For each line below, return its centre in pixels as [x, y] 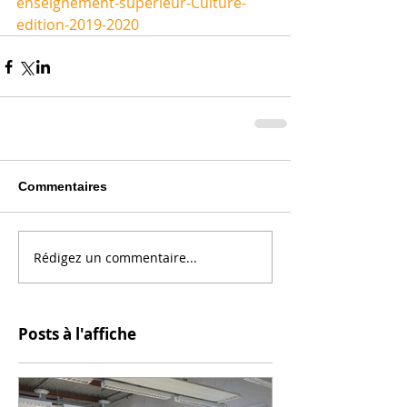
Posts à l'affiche [77, 334]
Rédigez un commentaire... [115, 257]
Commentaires [63, 186]
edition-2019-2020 [79, 25]
